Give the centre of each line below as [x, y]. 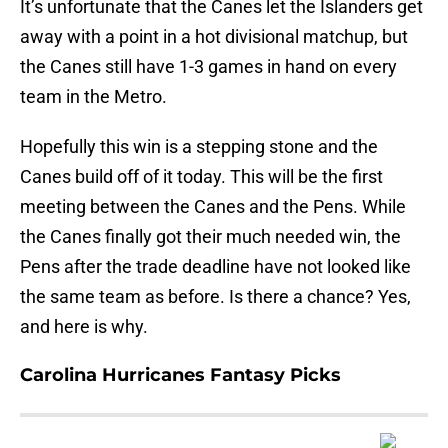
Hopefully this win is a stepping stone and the [199, 147]
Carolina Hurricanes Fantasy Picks [180, 375]
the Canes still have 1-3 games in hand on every [208, 67]
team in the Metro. [93, 97]
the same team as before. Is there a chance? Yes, [215, 297]
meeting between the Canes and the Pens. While [213, 207]
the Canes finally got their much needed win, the [210, 237]
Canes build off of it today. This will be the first [201, 177]
